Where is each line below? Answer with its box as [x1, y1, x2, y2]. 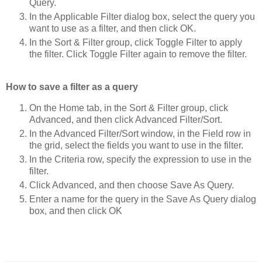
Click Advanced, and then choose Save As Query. [29, 180, 234, 190]
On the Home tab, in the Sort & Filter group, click [29, 102, 228, 113]
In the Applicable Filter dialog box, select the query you [29, 12, 255, 22]
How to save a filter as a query [6, 82, 138, 92]
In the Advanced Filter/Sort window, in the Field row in [29, 128, 251, 139]
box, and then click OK [29, 205, 122, 216]
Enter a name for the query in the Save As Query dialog [29, 194, 256, 204]
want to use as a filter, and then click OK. [29, 23, 196, 34]
